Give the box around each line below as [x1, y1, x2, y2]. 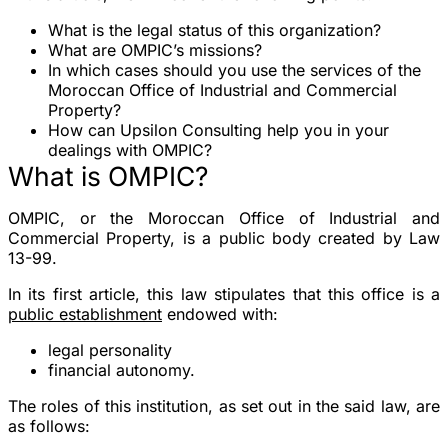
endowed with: [162, 303, 278, 324]
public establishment [8, 303, 162, 324]
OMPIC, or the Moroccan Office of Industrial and [8, 207, 440, 228]
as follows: [8, 415, 90, 436]
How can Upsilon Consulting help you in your [48, 119, 389, 140]
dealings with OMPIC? [48, 139, 212, 160]
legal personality [48, 339, 172, 360]
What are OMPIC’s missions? [48, 39, 262, 60]
